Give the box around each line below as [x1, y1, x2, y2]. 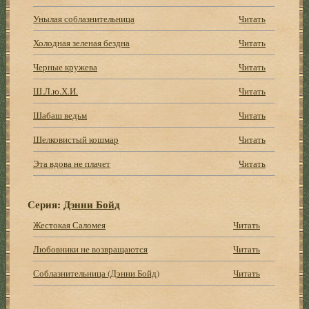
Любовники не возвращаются [33, 242, 148, 255]
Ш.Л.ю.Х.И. [33, 84, 79, 97]
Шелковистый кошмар [33, 132, 119, 146]
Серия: [28, 196, 64, 212]
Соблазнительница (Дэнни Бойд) [33, 266, 160, 279]
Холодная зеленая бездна [33, 36, 130, 49]
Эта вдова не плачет [33, 157, 111, 170]
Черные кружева [33, 60, 98, 73]
